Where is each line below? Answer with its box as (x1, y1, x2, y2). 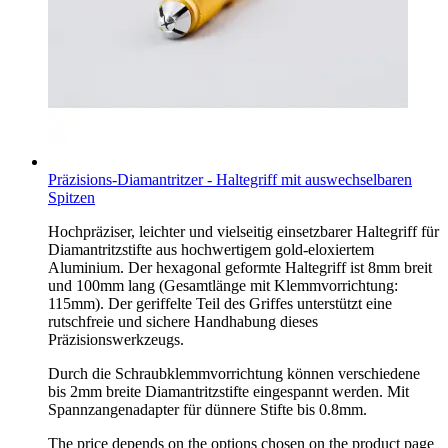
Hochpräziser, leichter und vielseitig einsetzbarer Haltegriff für (48, 222, 439, 240)
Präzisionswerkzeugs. (48, 330, 184, 348)
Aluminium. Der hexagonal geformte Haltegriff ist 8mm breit (48, 258, 432, 276)
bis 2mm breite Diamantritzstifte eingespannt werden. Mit (48, 382, 409, 400)
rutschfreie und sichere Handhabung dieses (48, 312, 318, 330)
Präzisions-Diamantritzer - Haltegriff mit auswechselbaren (48, 170, 412, 188)
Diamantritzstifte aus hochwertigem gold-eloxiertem (48, 240, 374, 258)
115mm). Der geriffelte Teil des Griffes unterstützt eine (48, 294, 392, 312)
